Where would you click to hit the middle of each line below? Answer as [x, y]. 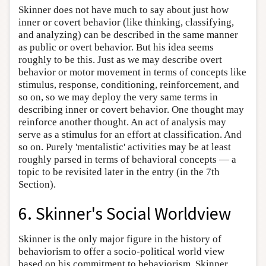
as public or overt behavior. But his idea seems [116, 47]
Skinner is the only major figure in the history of [120, 239]
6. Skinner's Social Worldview [125, 214]
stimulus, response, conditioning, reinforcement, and [129, 85]
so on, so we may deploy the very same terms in [118, 97]
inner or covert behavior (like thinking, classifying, [126, 23]
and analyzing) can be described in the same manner [128, 35]
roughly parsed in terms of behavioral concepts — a [127, 160]
